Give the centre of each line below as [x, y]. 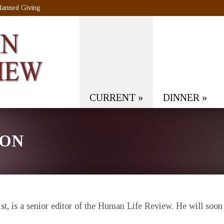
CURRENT [112, 97]
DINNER [181, 97]
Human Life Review [135, 206]
